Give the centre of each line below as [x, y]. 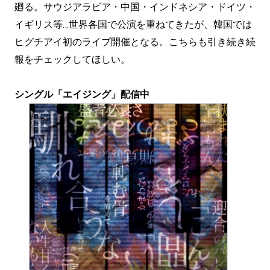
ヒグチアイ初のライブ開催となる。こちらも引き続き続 [135, 42]
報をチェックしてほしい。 [72, 59]
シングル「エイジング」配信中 [82, 94]
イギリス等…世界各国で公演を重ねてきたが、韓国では [133, 24]
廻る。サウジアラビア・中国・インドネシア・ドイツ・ [135, 7]
